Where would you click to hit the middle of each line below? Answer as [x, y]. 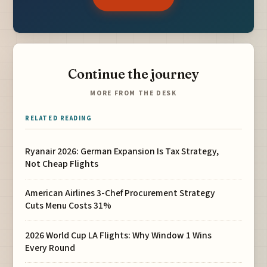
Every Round [50, 248]
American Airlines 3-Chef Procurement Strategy [120, 193]
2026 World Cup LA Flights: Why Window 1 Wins [119, 235]
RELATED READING [59, 119]
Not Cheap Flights [62, 164]
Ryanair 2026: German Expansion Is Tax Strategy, [122, 152]
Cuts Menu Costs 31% [69, 206]
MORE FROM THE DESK [133, 94]
